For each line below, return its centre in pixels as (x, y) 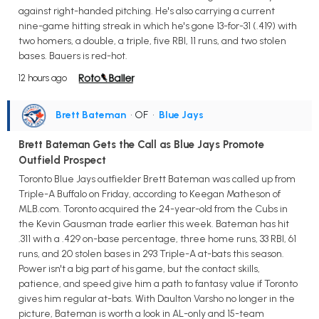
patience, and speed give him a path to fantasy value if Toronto (158, 283)
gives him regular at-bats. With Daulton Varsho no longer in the (157, 298)
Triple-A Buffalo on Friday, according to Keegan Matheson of (150, 194)
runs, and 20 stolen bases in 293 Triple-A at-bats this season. (151, 253)
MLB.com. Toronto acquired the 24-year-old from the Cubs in (153, 209)
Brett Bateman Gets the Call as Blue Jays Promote (141, 144)
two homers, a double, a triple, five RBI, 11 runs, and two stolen (152, 41)
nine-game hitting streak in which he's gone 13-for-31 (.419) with (158, 26)
